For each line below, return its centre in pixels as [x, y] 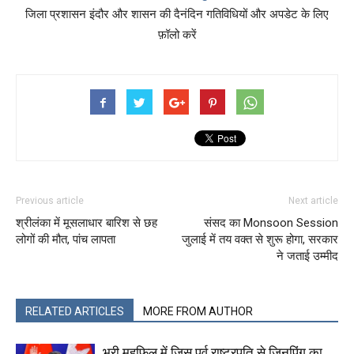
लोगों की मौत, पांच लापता [66, 240]
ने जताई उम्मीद [307, 256]
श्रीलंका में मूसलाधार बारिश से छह [87, 223]
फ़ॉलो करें [177, 35]
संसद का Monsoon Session [271, 223]
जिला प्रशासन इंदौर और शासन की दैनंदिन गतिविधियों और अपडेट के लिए [177, 14]
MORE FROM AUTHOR [198, 312]
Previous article [50, 201]
